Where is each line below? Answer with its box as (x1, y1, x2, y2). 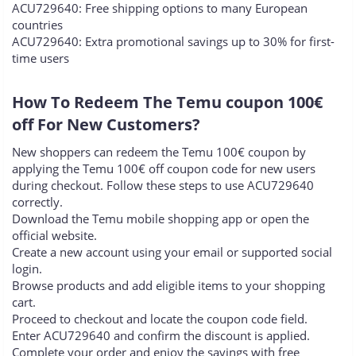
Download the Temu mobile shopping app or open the (12, 211, 309, 227)
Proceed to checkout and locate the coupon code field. (12, 311, 308, 327)
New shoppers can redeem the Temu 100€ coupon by (12, 144, 306, 161)
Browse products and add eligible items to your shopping (12, 277, 325, 294)
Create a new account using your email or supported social (12, 244, 332, 261)
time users (12, 50, 69, 67)
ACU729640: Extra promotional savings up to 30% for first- (12, 33, 335, 50)
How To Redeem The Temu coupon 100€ (12, 91, 323, 114)
